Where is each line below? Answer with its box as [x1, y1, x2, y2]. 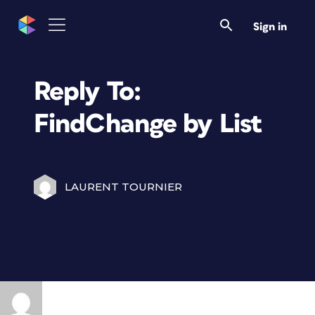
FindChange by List [34, 110, 263, 138]
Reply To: [34, 78, 141, 105]
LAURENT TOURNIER [65, 180, 182, 193]
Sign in [253, 21, 287, 32]
